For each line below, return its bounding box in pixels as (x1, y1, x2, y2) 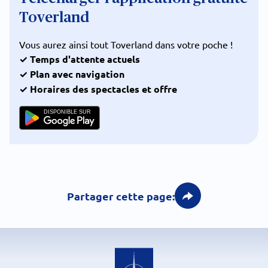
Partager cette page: (67, 188, 175, 203)
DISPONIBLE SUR (44, 109, 92, 115)
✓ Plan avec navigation (19, 68, 124, 80)
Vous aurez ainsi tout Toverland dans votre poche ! (19, 38, 233, 50)
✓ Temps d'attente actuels (19, 53, 140, 65)
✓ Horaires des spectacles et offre (19, 83, 177, 95)
